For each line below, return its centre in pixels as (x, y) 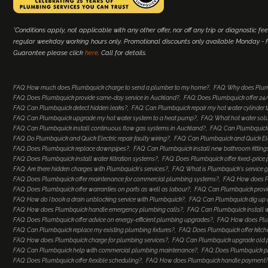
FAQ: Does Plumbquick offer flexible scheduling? (77, 261)
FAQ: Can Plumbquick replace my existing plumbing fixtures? (94, 230)
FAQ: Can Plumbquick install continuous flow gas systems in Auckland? (109, 128)
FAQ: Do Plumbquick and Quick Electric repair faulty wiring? (92, 138)
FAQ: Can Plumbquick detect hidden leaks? (70, 108)
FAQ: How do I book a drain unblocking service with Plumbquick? (99, 200)
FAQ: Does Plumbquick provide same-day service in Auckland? (96, 98)
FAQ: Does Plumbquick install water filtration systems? (86, 159)
